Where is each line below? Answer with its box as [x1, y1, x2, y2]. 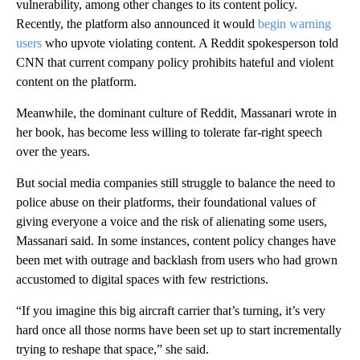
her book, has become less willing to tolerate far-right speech [16, 125, 322, 139]
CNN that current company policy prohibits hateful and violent [16, 55, 333, 69]
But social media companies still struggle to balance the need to [16, 175, 335, 190]
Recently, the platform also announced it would [16, 16, 258, 31]
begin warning [258, 16, 331, 31]
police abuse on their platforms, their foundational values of [16, 194, 316, 209]
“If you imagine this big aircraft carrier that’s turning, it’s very [16, 303, 325, 317]
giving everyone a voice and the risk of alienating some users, [16, 214, 327, 228]
